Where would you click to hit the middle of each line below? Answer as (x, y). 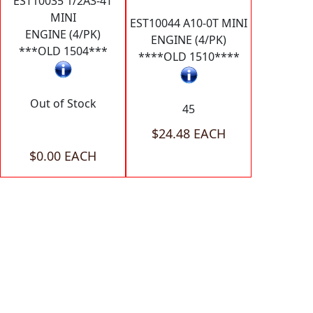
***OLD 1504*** (63, 51)
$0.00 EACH (63, 155)
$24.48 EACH (189, 133)
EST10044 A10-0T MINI (189, 23)
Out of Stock (63, 103)
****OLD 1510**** (189, 57)
